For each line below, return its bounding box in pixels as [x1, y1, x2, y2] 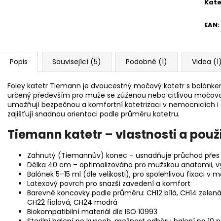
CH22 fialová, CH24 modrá [27, 197, 117, 208]
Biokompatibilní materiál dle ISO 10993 [27, 207, 157, 217]
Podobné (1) [126, 56, 167, 67]
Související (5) [52, 56, 101, 67]
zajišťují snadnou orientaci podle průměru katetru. [7, 109, 180, 119]
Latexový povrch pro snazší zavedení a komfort [27, 179, 190, 189]
